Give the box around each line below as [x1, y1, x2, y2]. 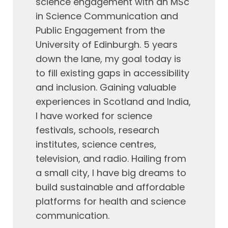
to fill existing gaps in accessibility [36, 67, 189, 79]
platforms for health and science [36, 195, 186, 208]
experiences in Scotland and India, [36, 95, 191, 108]
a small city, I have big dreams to [36, 166, 186, 179]
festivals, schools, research [36, 124, 159, 136]
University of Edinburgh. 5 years [36, 38, 178, 51]
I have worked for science [36, 109, 152, 122]
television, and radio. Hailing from [36, 152, 186, 165]
